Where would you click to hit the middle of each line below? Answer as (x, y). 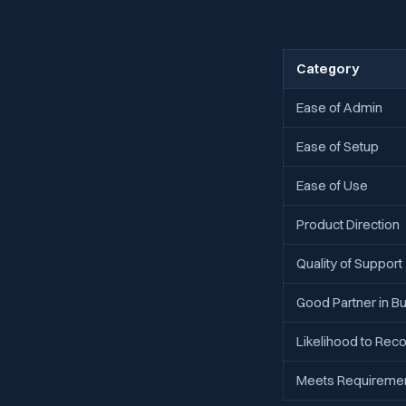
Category (328, 68)
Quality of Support (349, 263)
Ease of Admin (339, 107)
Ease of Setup (338, 146)
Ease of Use (332, 185)
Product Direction (348, 224)
